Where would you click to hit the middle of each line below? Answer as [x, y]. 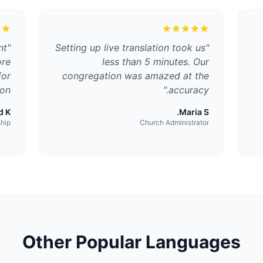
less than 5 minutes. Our [156, 62]
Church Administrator [175, 122]
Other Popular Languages [131, 242]
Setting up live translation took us [131, 48]
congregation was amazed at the [136, 76]
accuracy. [189, 90]
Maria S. [194, 112]
